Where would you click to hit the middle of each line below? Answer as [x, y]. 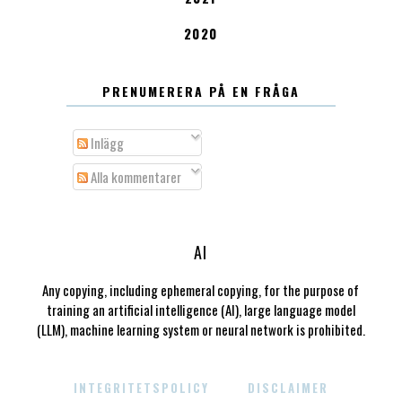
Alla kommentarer [135, 176]
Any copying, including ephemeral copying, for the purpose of [201, 290]
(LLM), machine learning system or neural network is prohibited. [201, 330]
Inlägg [106, 143]
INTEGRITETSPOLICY [141, 388]
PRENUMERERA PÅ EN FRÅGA [201, 92]
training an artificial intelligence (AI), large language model [201, 310]
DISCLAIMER [288, 388]
